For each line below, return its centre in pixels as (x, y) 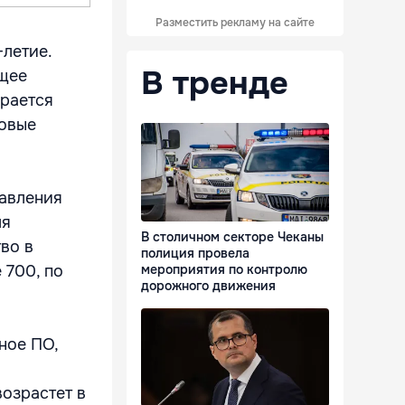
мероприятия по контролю (224, 270)
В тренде (215, 83)
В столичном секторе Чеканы (232, 237)
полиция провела (195, 254)
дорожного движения (208, 286)
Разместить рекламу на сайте (235, 23)
